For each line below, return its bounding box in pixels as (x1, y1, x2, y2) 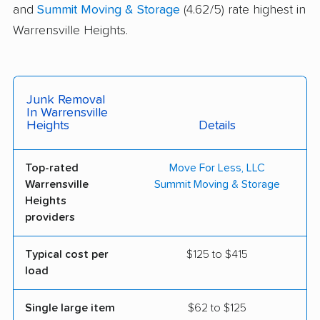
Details (199, 119, 236, 133)
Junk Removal (26, 94, 105, 107)
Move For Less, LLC (169, 162, 265, 174)
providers (25, 211, 75, 224)
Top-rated (25, 162, 79, 174)
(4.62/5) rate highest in (180, 4, 306, 17)
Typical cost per (25, 249, 109, 261)
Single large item (25, 302, 115, 314)
